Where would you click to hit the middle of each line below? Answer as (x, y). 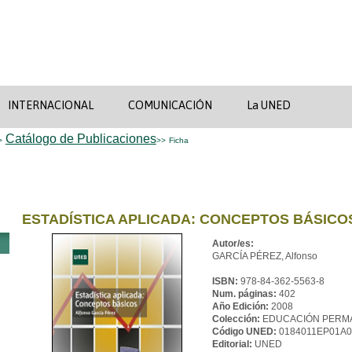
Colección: (237, 319)
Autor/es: (233, 244)
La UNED (268, 105)
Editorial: (233, 344)
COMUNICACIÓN (170, 105)
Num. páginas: (245, 294)
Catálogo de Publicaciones (81, 139)
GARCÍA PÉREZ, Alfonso (264, 256)
